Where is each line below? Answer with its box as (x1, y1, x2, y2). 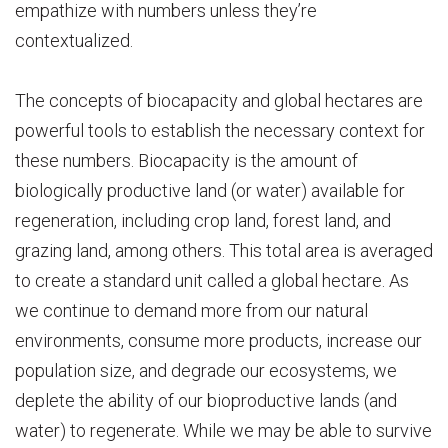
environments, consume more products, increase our (15, 329, 422, 351)
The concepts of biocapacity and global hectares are (15, 89, 423, 111)
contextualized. (15, 29, 133, 51)
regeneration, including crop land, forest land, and (15, 209, 391, 231)
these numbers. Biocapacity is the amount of (15, 149, 358, 171)
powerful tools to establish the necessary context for (15, 119, 425, 141)
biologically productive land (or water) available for (15, 179, 405, 201)
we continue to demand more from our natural (15, 299, 368, 321)
